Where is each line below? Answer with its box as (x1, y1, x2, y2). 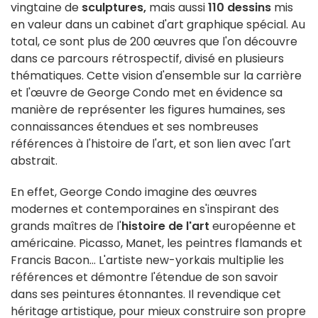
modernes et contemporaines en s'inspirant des (11, 201, 279, 218)
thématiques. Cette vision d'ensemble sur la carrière (11, 67, 302, 84)
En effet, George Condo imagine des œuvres (11, 184, 257, 201)
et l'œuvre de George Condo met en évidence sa (11, 84, 283, 102)
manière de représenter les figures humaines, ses (11, 102, 285, 119)
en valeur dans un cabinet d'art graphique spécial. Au (11, 16, 305, 33)
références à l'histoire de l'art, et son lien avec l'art (11, 136, 291, 153)
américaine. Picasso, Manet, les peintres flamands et (11, 235, 302, 252)
